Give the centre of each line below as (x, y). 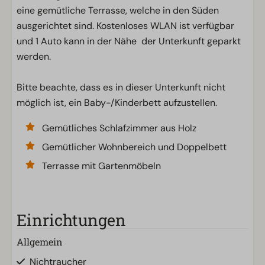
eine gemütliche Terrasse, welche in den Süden (118, 10)
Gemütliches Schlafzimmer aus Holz (119, 128)
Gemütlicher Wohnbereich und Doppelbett (134, 147)
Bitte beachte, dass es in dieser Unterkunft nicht (121, 87)
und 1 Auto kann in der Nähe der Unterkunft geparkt (129, 41)
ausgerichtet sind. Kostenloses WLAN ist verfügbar (125, 26)
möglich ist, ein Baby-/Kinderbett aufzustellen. (117, 103)
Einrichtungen (71, 220)
